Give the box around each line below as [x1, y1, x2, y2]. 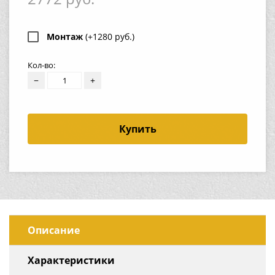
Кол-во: [28, 59, 55, 71]
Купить [118, 122, 157, 136]
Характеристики [28, 253, 115, 267]
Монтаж [47, 30, 85, 42]
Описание [28, 223, 80, 237]
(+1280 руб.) [85, 30, 134, 42]
